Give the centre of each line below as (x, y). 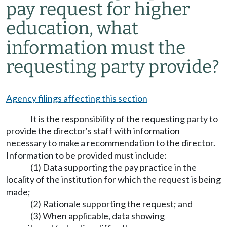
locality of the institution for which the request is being (113, 179)
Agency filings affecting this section (77, 98)
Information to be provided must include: (86, 155)
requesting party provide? (113, 67)
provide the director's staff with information (93, 131)
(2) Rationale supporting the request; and (111, 204)
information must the (96, 48)
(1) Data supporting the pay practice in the (113, 167)
